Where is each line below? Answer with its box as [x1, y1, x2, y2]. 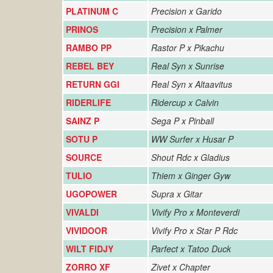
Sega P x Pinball [151, 115, 214, 127]
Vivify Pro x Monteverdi [151, 206, 239, 218]
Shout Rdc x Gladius [151, 151, 230, 163]
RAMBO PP [66, 41, 112, 54]
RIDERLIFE [66, 96, 111, 108]
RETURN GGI [66, 78, 119, 90]
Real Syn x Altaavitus [151, 78, 232, 90]
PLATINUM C [66, 5, 118, 17]
